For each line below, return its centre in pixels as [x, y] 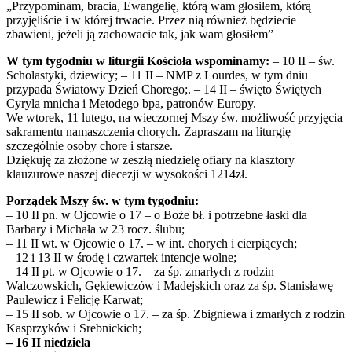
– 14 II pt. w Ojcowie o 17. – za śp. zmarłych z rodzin [140, 272]
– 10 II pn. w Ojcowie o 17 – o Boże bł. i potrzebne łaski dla [157, 215]
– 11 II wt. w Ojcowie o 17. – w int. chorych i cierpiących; [152, 244]
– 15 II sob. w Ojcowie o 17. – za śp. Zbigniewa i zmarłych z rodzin [176, 314]
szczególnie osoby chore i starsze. [90, 146]
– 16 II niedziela [48, 343]
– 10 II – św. [302, 61]
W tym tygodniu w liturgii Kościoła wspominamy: [138, 61]
